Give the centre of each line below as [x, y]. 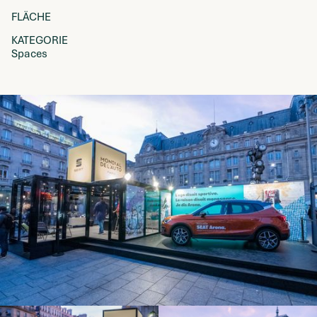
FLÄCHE [31, 17]
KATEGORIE [40, 40]
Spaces [29, 54]
